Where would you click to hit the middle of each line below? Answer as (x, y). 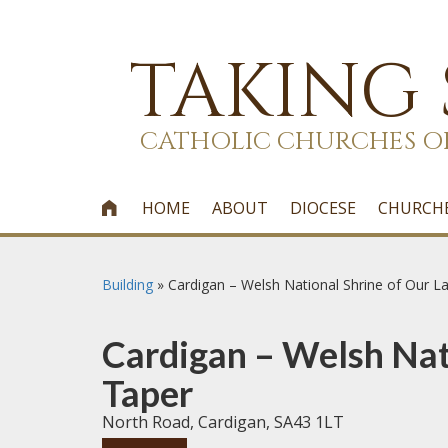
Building (127, 284)
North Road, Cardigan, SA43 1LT (223, 422)
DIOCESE (323, 208)
